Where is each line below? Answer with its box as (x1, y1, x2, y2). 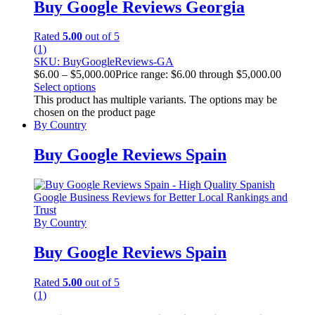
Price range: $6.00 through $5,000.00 (115, 68, 281, 81)
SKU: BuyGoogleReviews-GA (34, 56, 174, 68)
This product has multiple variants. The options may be (34, 94, 277, 106)
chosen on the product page (34, 106, 155, 119)
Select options (34, 81, 96, 94)
